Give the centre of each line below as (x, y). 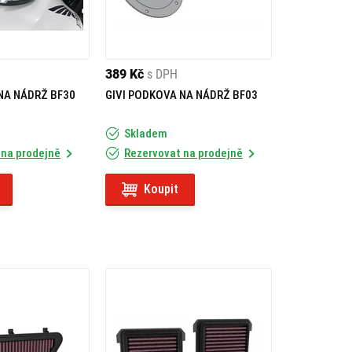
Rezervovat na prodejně (183, 153)
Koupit (161, 189)
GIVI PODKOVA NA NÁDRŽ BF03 (181, 95)
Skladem (146, 134)
